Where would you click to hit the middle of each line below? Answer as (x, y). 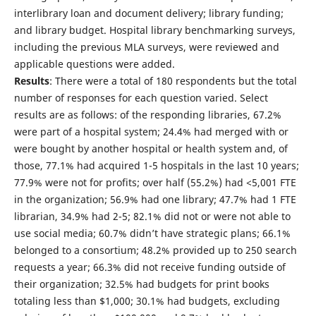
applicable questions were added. (94, 64)
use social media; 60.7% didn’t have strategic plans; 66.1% (152, 233)
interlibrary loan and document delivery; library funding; (148, 13)
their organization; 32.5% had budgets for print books (141, 284)
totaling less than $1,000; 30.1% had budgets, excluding (147, 301)
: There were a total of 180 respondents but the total (173, 81)
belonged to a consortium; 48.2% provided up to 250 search (155, 250)
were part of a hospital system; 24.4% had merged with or (151, 132)
